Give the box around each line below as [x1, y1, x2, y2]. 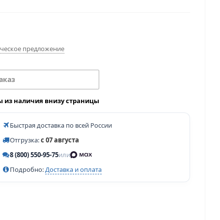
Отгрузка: [10, 136, 41, 144]
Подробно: [10, 165, 45, 174]
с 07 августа [41, 136, 79, 144]
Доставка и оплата [45, 165, 102, 174]
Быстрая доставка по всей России [10, 121, 112, 130]
